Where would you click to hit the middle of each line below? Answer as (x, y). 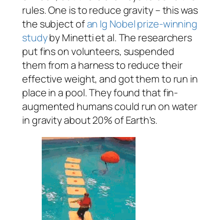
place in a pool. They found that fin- (100, 93)
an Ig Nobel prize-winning (142, 24)
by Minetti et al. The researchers (120, 38)
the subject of (55, 24)
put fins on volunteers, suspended (98, 52)
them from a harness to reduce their (102, 65)
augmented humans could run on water (110, 107)
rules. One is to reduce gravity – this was (110, 10)
